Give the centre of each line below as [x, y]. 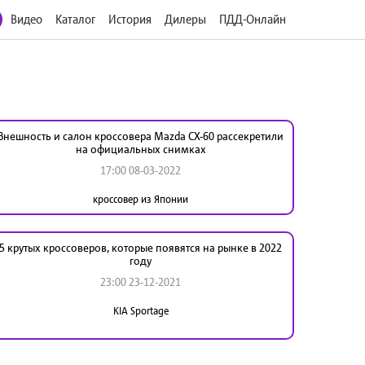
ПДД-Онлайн [253, 19]
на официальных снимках [141, 149]
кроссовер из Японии [141, 199]
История [130, 19]
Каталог [75, 19]
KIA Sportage [141, 310]
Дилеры [185, 19]
